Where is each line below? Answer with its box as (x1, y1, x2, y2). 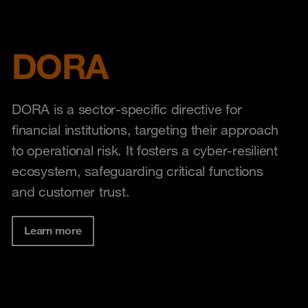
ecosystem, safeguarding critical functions (12, 162, 263, 179)
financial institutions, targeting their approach (12, 121, 278, 138)
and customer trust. (12, 183, 130, 200)
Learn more (24, 223, 82, 237)
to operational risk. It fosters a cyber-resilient (12, 142, 278, 159)
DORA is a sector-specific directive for (12, 100, 242, 118)
